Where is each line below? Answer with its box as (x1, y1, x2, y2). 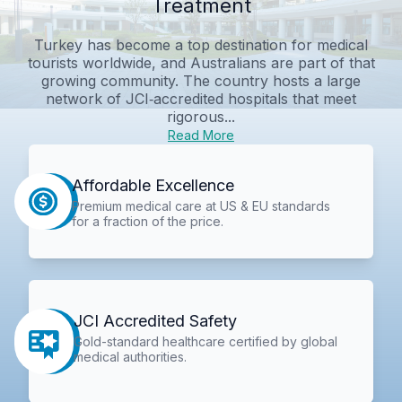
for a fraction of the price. (71, 213, 223, 229)
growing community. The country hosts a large (41, 71, 361, 90)
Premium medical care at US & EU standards (71, 197, 330, 214)
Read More (168, 127, 234, 143)
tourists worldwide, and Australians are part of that (27, 53, 375, 72)
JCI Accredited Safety (74, 311, 238, 331)
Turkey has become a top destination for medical (34, 35, 368, 54)
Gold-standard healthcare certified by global (74, 334, 338, 350)
